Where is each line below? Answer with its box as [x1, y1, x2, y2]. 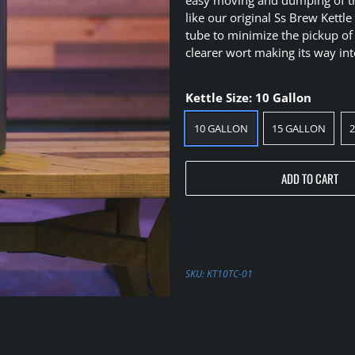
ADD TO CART [281, 170, 338, 187]
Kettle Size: [185, 89, 255, 105]
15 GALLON [272, 121, 326, 136]
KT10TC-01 [207, 267, 253, 281]
